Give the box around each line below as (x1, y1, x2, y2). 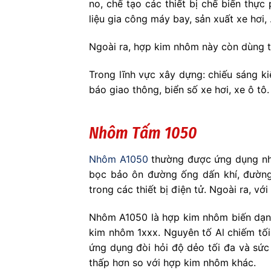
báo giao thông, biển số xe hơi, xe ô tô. (89, 83, 269, 96)
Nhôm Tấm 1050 (89, 123, 197, 143)
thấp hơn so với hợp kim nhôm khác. (89, 256, 256, 269)
